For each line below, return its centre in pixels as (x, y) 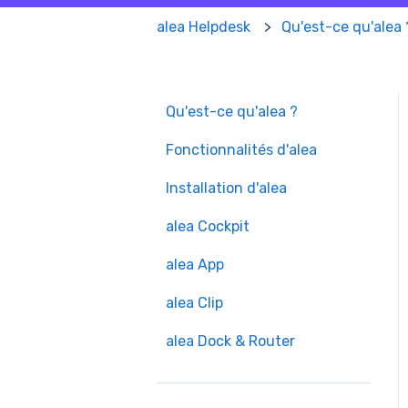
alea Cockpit (208, 226)
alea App (195, 264)
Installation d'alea (226, 188)
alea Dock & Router (230, 341)
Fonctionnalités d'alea (241, 149)
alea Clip (194, 302)
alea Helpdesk (204, 26)
